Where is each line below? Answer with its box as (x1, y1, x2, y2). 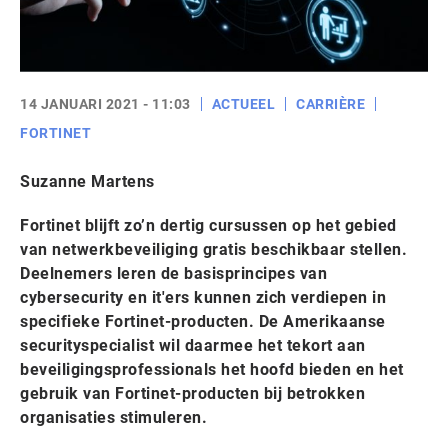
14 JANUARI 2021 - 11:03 (20, 96, 191, 112)
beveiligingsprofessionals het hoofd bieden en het (20, 360, 404, 379)
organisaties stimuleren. (20, 408, 207, 427)
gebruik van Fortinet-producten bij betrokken (20, 384, 365, 403)
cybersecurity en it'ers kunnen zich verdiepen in (20, 288, 386, 307)
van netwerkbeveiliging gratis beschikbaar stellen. (20, 240, 407, 259)
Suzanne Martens (20, 172, 155, 191)
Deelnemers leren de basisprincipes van (20, 264, 327, 283)
